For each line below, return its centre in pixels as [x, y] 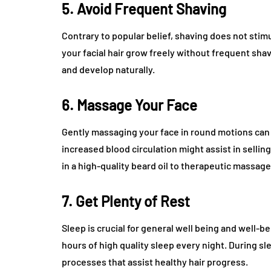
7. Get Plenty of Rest [126, 201]
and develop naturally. [108, 70]
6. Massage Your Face [129, 105]
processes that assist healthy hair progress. [155, 262]
